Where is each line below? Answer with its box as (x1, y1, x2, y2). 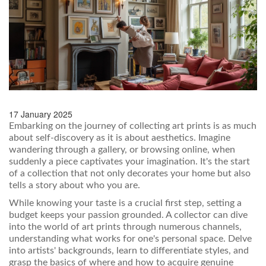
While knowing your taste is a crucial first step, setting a (9, 198, 242, 208)
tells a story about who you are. (9, 180, 140, 191)
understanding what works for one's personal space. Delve (9, 234, 252, 244)
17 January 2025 (9, 108, 72, 121)
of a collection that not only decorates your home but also (9, 169, 251, 179)
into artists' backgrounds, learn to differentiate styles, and (9, 246, 249, 256)
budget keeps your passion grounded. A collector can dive (9, 210, 248, 220)
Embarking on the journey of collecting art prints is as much (9, 121, 256, 131)
